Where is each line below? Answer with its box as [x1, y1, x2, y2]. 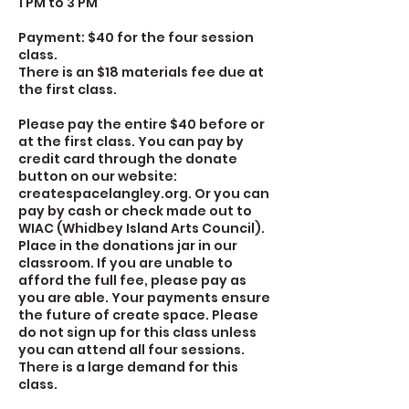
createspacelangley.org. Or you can [18, 184, 269, 203]
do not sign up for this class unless [18, 323, 257, 341]
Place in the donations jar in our [18, 236, 237, 255]
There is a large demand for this [18, 358, 238, 376]
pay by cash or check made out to [18, 202, 252, 220]
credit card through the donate [18, 150, 237, 168]
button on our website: [18, 167, 177, 185]
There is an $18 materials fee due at [18, 63, 264, 81]
